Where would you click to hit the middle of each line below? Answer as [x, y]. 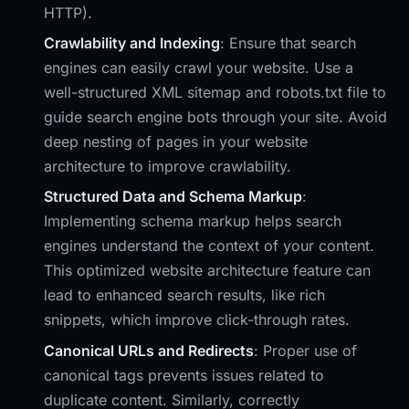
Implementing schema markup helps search [193, 221]
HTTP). [68, 12]
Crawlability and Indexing [132, 42]
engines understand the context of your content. [209, 246]
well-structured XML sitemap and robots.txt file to [215, 92]
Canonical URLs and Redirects [149, 350]
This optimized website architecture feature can [207, 271]
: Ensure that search [288, 42]
